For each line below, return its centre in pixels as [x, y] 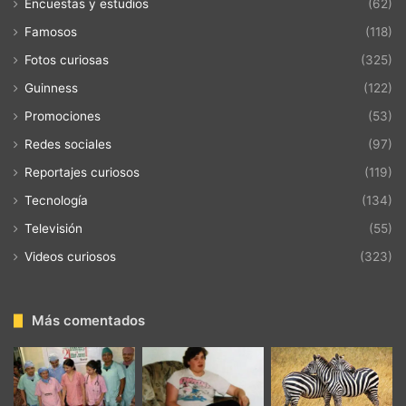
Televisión [53, 229]
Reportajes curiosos [82, 173]
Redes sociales [68, 145]
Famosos [51, 32]
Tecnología [56, 201]
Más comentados [88, 321]
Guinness [51, 88]
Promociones [63, 116]
